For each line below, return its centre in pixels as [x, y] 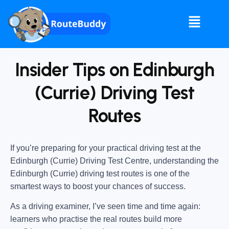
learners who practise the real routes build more [96, 219]
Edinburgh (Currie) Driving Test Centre [80, 161]
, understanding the [184, 161]
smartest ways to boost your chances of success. [98, 186]
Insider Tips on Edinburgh [114, 70]
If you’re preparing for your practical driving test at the [106, 148]
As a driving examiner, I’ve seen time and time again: [105, 207]
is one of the [167, 173]
